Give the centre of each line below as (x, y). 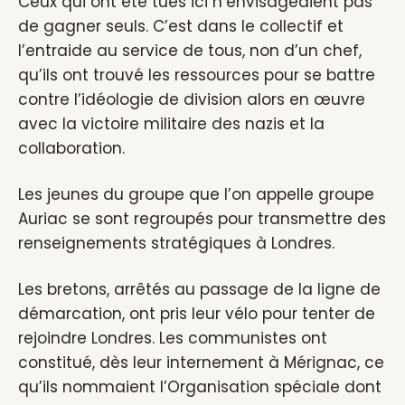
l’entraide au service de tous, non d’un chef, (190, 51)
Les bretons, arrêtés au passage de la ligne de (199, 289)
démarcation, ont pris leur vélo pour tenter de (197, 314)
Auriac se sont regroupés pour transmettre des (202, 219)
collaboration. (71, 148)
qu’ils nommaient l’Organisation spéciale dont (200, 387)
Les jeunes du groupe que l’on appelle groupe (196, 194)
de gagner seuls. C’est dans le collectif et (181, 26)
